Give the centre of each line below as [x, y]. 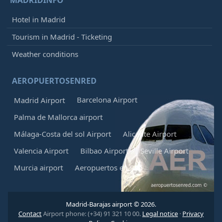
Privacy [193, 213]
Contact [30, 213]
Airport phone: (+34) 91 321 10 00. [92, 213]
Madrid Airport [39, 100]
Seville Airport [164, 150]
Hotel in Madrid [39, 19]
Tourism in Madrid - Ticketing [62, 36]
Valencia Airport [41, 150]
